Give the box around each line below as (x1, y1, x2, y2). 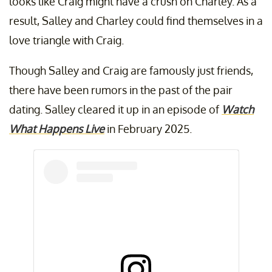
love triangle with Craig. (9, 33, 124, 47)
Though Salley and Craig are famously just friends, (9, 64, 253, 78)
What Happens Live (9, 122, 104, 136)
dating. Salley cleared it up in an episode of (9, 103, 222, 117)
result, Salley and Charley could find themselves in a (9, 14, 263, 28)
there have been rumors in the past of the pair (9, 83, 233, 97)
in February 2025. (104, 122, 192, 136)
